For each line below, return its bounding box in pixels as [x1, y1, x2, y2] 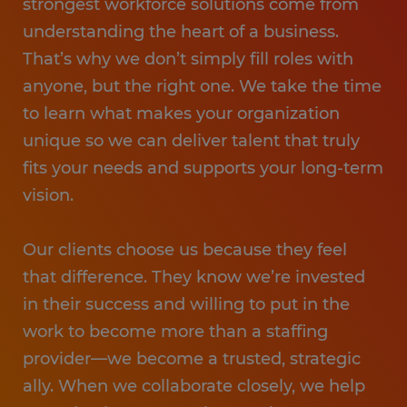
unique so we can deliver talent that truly [23, 131, 360, 151]
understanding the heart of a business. [23, 22, 339, 42]
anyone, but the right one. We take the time [23, 76, 382, 96]
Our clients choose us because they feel [23, 240, 347, 260]
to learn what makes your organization [23, 104, 340, 124]
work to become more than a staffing [23, 322, 328, 342]
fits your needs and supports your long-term [23, 158, 383, 178]
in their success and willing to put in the [23, 294, 350, 314]
